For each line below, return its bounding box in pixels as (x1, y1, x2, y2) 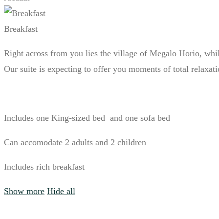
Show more (4, 186, 44, 197)
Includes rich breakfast (4, 162, 85, 172)
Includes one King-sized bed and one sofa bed (4, 113, 170, 123)
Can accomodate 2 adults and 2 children (4, 137, 146, 148)
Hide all (47, 186, 75, 197)
